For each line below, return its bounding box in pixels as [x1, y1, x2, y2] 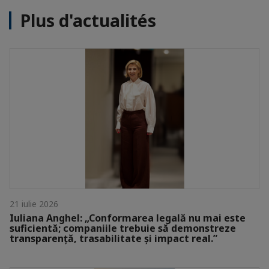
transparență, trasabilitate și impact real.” [10, 231, 217, 245]
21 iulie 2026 [10, 198, 58, 210]
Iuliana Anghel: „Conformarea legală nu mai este [10, 211, 246, 225]
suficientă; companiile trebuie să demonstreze [10, 221, 236, 235]
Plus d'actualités [20, 9, 156, 32]
